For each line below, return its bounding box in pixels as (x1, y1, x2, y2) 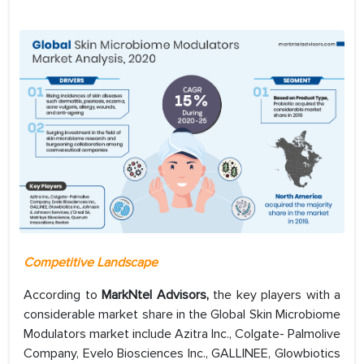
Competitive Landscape (24, 254, 158, 271)
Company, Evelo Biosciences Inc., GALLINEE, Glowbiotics (24, 345, 340, 362)
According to (24, 287, 97, 304)
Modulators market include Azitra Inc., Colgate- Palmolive (24, 326, 340, 343)
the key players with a (213, 287, 340, 304)
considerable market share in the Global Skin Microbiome (24, 306, 340, 323)
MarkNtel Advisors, (97, 287, 213, 304)
